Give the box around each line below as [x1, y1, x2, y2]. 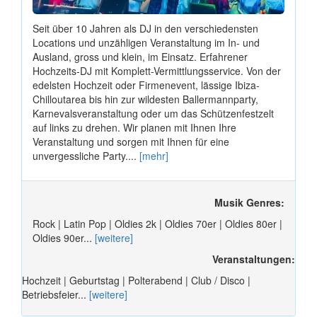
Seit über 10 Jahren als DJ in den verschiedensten [33, 21, 258, 35]
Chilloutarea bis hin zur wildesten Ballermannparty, [33, 91, 258, 106]
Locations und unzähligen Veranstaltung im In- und [33, 35, 260, 50]
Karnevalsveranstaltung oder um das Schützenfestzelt [33, 105, 274, 120]
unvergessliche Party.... [33, 148, 139, 163]
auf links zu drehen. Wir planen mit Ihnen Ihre [33, 120, 236, 134]
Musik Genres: [214, 195, 284, 209]
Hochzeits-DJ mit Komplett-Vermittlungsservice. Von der [33, 63, 281, 78]
